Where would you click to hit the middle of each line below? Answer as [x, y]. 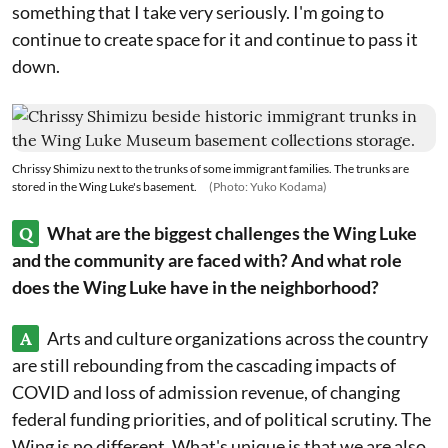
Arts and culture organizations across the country [237, 338]
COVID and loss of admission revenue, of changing [206, 392]
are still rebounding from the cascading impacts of [204, 365]
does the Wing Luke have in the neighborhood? [195, 287]
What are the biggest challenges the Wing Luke [232, 233]
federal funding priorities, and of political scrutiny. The [221, 419]
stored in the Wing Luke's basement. [104, 186]
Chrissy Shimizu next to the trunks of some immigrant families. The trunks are [210, 168]
